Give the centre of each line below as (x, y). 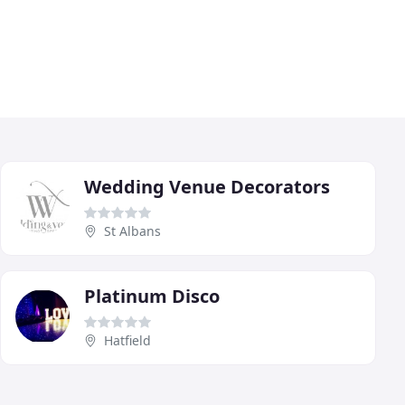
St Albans (132, 231)
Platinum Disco (152, 296)
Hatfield (127, 340)
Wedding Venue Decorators (207, 186)
